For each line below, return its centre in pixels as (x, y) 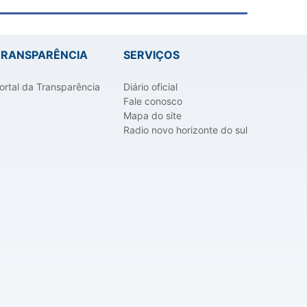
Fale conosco (153, 101)
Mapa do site (152, 116)
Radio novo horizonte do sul (185, 130)
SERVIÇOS (151, 55)
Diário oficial (150, 87)
